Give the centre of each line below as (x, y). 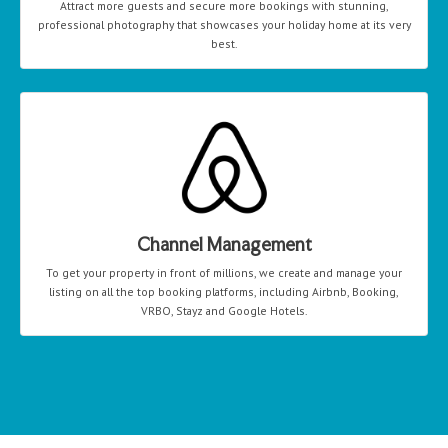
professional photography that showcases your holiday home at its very (224, 25)
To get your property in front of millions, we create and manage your (224, 273)
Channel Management (224, 244)
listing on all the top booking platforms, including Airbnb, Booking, (224, 292)
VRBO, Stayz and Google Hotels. (224, 311)
